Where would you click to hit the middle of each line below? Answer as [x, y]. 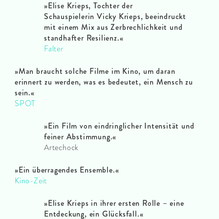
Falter [54, 49]
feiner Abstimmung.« [80, 137]
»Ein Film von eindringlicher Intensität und [119, 126]
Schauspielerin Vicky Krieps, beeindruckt [115, 17]
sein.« [25, 93]
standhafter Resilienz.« [84, 38]
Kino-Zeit [31, 181]
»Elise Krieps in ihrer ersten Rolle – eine [114, 203]
